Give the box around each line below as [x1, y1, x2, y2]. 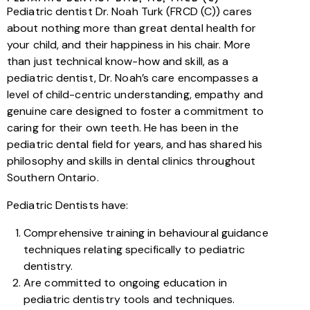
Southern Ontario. [7, 170, 99, 185]
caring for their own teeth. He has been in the [7, 120, 239, 135]
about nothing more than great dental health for [7, 21, 256, 35]
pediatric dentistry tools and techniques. [24, 292, 235, 307]
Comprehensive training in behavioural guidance [24, 226, 268, 240]
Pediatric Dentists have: [7, 198, 129, 212]
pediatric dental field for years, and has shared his [7, 137, 263, 152]
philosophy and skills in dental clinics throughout [7, 154, 256, 168]
